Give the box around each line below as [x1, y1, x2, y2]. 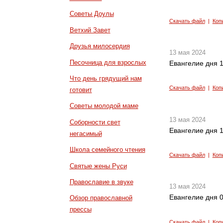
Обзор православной [69, 194, 132, 202]
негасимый [69, 129, 102, 137]
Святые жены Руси [69, 162, 127, 170]
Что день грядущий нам [69, 74, 142, 82]
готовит [69, 86, 92, 94]
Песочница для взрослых [69, 58, 146, 66]
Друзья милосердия [69, 42, 130, 50]
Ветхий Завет [69, 26, 111, 34]
